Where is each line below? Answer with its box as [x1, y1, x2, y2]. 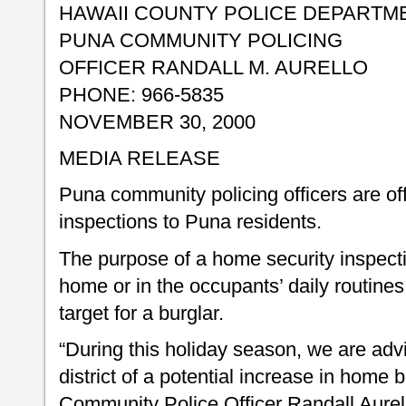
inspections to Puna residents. [59, 210, 322, 234]
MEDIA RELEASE [59, 147, 220, 170]
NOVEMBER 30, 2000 [59, 111, 256, 133]
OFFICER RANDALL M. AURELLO [59, 56, 368, 79]
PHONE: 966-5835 [59, 83, 224, 106]
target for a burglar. [59, 301, 224, 324]
